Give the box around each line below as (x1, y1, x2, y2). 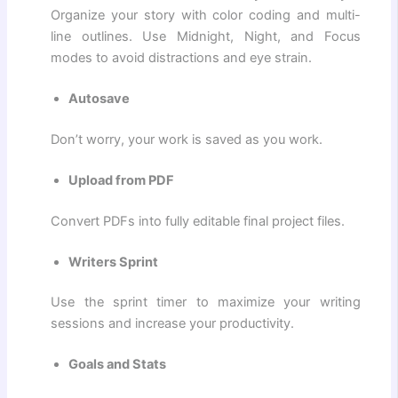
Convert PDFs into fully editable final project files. (51, 212, 346, 229)
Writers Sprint (68, 253, 159, 270)
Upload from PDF (68, 171, 175, 188)
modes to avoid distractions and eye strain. (51, 50, 313, 67)
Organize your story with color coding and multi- (51, 7, 361, 24)
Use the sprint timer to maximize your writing (51, 294, 361, 311)
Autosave (68, 91, 131, 107)
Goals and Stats (68, 356, 167, 373)
